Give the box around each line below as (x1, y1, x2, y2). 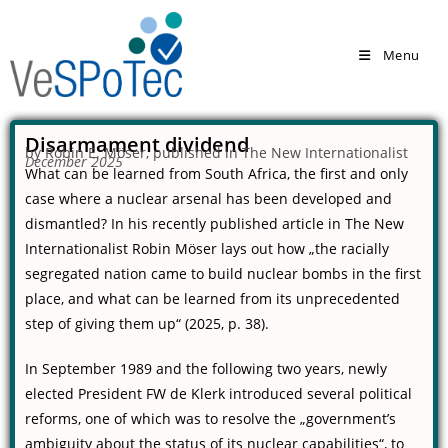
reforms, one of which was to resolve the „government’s (25, 409, 396, 428)
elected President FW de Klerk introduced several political (25, 384, 412, 403)
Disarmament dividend (25, 131, 249, 158)
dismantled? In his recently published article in (25, 214, 345, 233)
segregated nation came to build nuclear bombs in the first (25, 264, 421, 283)
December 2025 (25, 152, 123, 171)
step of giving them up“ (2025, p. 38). (25, 314, 269, 333)
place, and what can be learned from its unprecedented (25, 289, 400, 308)
